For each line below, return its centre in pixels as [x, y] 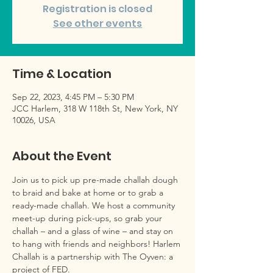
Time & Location [62, 74]
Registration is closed [97, 9]
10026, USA [34, 120]
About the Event [62, 156]
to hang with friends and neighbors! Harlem [97, 244]
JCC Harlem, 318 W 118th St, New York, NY [95, 108]
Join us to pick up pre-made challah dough [96, 180]
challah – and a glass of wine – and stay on [94, 231]
